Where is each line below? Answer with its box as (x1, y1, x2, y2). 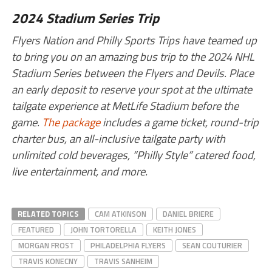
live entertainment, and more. (11, 162, 148, 180)
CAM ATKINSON (94, 207, 146, 220)
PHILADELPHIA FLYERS (90, 239, 166, 251)
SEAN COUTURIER (182, 239, 242, 251)
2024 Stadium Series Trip (11, 7, 159, 29)
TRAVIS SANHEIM (93, 254, 152, 267)
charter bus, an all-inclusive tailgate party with (11, 129, 225, 147)
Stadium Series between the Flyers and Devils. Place (11, 64, 254, 81)
